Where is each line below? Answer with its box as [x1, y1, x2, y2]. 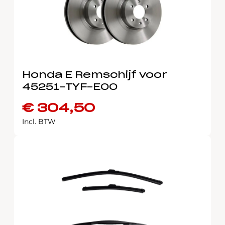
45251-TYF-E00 [22, 83, 118, 92]
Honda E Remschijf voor [22, 71, 167, 80]
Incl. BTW [22, 117, 56, 126]
